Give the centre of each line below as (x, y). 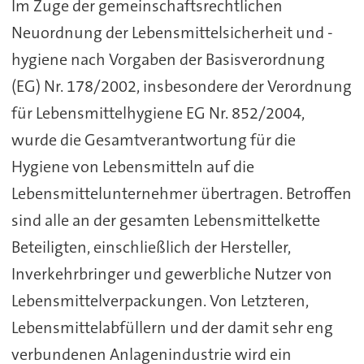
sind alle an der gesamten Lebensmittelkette (165, 221)
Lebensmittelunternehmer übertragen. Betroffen (181, 194)
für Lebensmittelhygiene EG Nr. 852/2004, (158, 113)
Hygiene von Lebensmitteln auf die (132, 167)
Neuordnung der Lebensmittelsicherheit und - (172, 33)
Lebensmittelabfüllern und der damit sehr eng (172, 328)
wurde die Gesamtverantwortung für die (153, 140)
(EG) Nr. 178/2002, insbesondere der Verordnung (181, 87)
